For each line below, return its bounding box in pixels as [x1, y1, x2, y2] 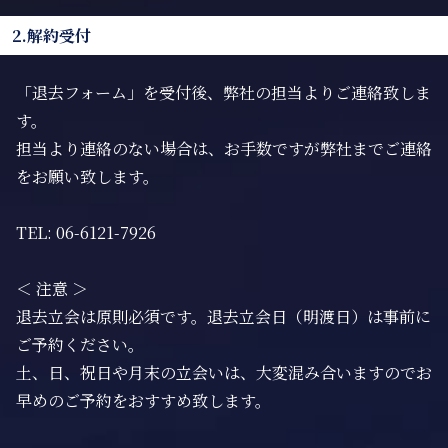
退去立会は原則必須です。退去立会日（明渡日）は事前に [16, 305, 431, 328]
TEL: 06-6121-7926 [16, 221, 156, 244]
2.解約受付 [12, 24, 91, 47]
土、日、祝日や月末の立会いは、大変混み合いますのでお [16, 361, 432, 384]
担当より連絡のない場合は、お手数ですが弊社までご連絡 [16, 137, 432, 160]
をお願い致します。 [16, 165, 159, 188]
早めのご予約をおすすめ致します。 [16, 389, 271, 412]
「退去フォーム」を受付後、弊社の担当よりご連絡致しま [16, 81, 431, 104]
